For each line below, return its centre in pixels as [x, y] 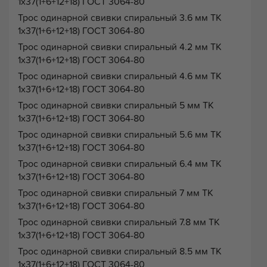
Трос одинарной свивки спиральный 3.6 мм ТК [120, 18]
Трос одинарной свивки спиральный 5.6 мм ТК [120, 134]
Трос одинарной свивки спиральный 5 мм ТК [116, 105]
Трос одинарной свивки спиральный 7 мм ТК [116, 193]
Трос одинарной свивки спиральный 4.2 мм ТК [120, 47]
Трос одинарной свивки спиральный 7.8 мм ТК [119, 222]
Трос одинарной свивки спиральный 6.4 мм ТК [120, 164]
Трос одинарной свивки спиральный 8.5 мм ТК [120, 251]
